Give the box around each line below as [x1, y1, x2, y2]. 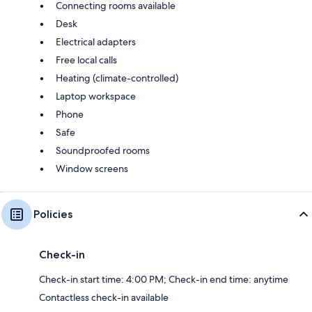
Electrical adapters [56, 35, 136, 48]
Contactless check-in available [39, 290, 169, 304]
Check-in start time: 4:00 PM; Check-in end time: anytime [39, 272, 288, 286]
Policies [33, 207, 72, 221]
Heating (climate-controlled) [56, 71, 178, 84]
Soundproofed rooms [56, 143, 150, 157]
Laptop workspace [56, 89, 136, 102]
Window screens [56, 162, 128, 175]
